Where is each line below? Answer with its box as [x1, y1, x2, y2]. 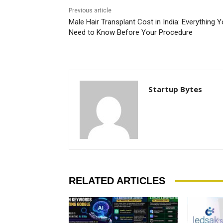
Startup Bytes [148, 84, 202, 95]
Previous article [69, 7, 111, 14]
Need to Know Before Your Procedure [69, 28, 193, 37]
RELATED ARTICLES [69, 175, 165, 187]
